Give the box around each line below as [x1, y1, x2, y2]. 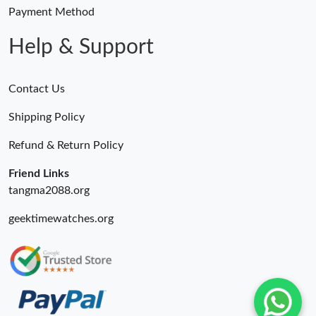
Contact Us [8, 83, 65, 95]
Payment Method [8, 6, 95, 18]
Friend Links [8, 167, 69, 179]
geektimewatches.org [8, 212, 114, 224]
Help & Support [8, 36, 154, 58]
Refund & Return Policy [8, 139, 123, 151]
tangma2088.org [8, 184, 90, 196]
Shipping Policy [8, 111, 85, 123]
